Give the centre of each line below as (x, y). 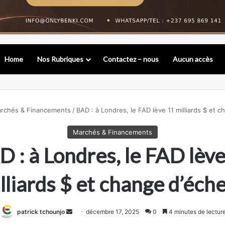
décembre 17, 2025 (113, 212)
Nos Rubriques (60, 59)
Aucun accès (193, 59)
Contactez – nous (131, 59)
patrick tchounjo (41, 212)
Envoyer (83, 211)
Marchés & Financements (113, 132)
